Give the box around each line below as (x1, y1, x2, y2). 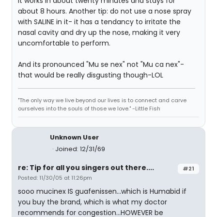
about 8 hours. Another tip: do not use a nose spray (18, 6, 191, 16)
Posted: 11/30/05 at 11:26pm (18, 174, 92, 182)
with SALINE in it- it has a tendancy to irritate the (18, 17, 181, 27)
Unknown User (50, 133, 99, 142)
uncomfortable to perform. (18, 38, 110, 48)
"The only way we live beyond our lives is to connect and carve (18, 96, 186, 104)
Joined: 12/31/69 (55, 144, 105, 154)
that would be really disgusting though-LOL (18, 70, 163, 80)
